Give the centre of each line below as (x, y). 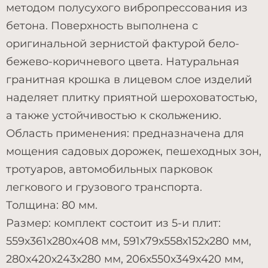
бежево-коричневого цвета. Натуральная (123, 62)
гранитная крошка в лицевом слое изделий (129, 80)
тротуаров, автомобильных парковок (109, 169)
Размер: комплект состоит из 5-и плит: (113, 223)
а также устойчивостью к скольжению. (114, 115)
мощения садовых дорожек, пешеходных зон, (134, 151)
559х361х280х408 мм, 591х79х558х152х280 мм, (129, 241)
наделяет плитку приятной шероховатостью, (132, 98)
